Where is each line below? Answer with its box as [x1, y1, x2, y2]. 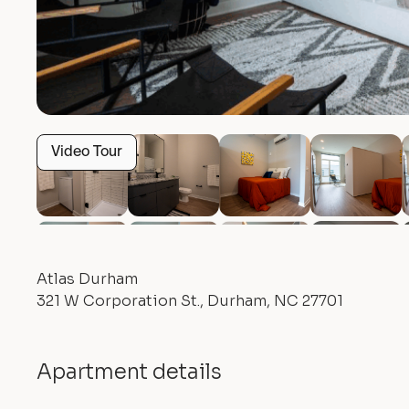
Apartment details [37, 359, 222, 385]
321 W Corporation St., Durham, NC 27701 [37, 291, 343, 310]
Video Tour [51, 145, 122, 160]
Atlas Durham [37, 269, 138, 288]
